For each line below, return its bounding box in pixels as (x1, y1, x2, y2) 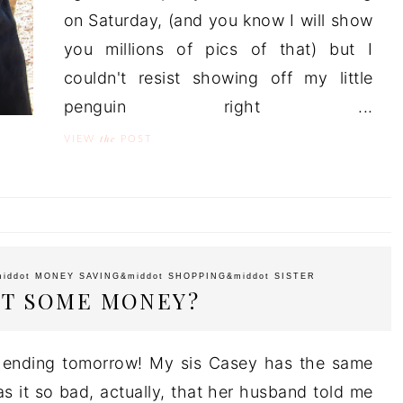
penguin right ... (63, 96, 373, 116)
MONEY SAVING (34, 271, 121, 281)
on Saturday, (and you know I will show (63, 10, 373, 30)
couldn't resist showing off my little (63, 67, 373, 87)
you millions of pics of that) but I (63, 39, 373, 58)
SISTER (273, 271, 316, 281)
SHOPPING (167, 271, 227, 281)
